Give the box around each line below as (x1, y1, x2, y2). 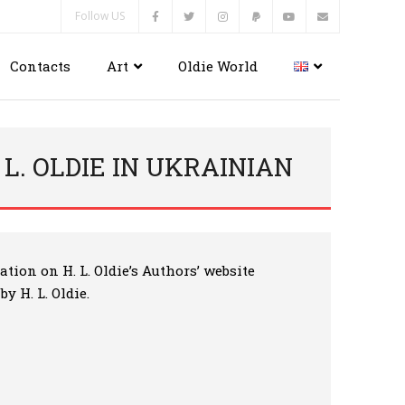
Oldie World (178, 57, 258, 75)
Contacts (10, 57, 71, 75)
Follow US (75, 8, 125, 24)
